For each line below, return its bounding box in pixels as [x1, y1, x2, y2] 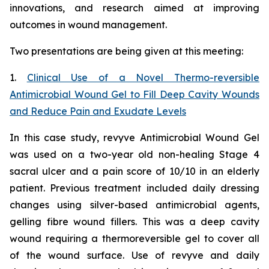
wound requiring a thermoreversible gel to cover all [10, 232, 259, 244]
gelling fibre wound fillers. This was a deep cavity [10, 216, 259, 228]
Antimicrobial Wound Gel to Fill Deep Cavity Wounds [10, 88, 259, 100]
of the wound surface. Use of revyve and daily [10, 249, 259, 261]
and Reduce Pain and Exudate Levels [10, 105, 186, 117]
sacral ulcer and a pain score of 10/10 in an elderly [10, 165, 259, 177]
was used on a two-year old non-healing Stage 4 [10, 148, 259, 160]
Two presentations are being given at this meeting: [10, 45, 243, 57]
